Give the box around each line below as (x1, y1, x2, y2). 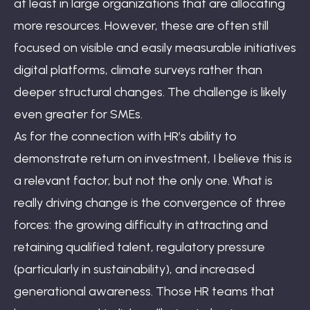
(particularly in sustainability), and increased (14, 261, 255, 277)
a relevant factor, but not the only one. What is (14, 172, 273, 188)
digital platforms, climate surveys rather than (14, 62, 262, 77)
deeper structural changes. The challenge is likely (14, 84, 286, 100)
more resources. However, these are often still (14, 17, 268, 33)
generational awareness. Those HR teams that (14, 283, 275, 299)
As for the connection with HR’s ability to (14, 128, 237, 144)
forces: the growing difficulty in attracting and (14, 217, 268, 232)
